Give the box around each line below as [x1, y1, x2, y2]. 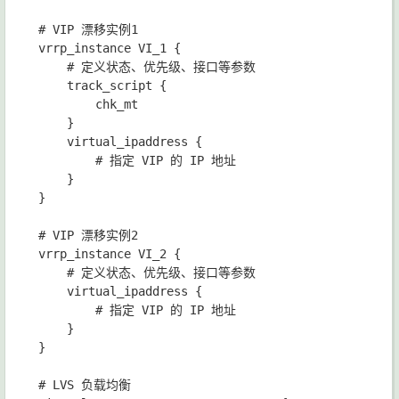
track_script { [38, 78, 167, 94]
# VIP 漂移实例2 [38, 228, 138, 243]
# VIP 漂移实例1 [38, 22, 138, 37]
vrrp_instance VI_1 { [38, 41, 181, 56]
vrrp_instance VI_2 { [38, 247, 181, 262]
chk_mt [38, 97, 138, 112]
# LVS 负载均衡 [38, 378, 131, 393]
